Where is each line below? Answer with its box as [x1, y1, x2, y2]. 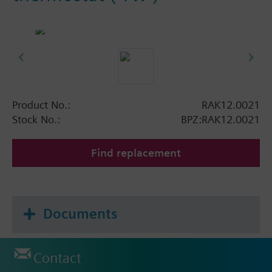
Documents [43, 205, 117, 222]
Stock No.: [12, 112, 60, 126]
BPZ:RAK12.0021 [181, 112, 260, 126]
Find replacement [91, 146, 181, 159]
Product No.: [12, 98, 70, 111]
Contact [33, 250, 81, 267]
